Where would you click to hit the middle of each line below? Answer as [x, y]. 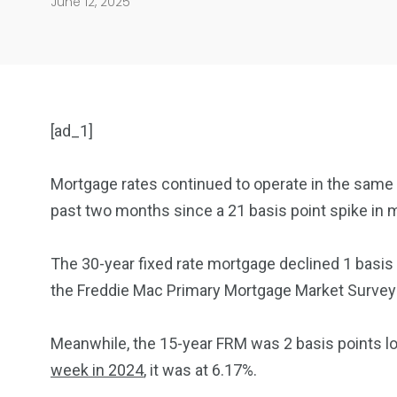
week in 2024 [97, 370]
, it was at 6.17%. [200, 370]
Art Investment [208, 265]
